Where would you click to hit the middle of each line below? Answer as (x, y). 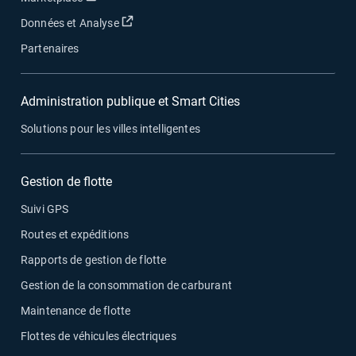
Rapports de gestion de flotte (94, 259)
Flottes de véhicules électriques (99, 336)
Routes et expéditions (75, 234)
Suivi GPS (45, 209)
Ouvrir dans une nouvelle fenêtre (213, 22)
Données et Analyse (70, 23)
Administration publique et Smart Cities (130, 101)
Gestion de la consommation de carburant (126, 285)
